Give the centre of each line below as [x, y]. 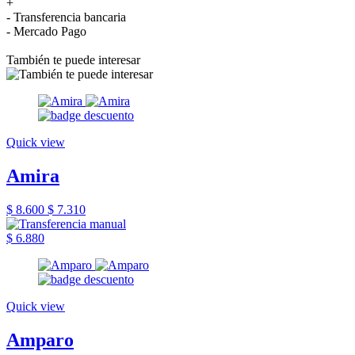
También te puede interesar [73, 59]
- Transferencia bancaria [66, 17]
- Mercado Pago [46, 31]
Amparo [40, 340]
